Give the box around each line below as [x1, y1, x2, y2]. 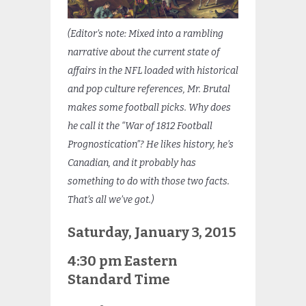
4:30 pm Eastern [68, 253, 178, 270]
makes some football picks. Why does [68, 102, 231, 114]
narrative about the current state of [68, 46, 220, 59]
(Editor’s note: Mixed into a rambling [68, 28, 223, 40]
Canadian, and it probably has [68, 157, 196, 169]
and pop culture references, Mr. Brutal [68, 83, 230, 96]
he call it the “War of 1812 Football [68, 120, 212, 133]
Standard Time [68, 271, 170, 288]
